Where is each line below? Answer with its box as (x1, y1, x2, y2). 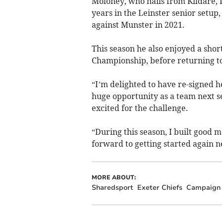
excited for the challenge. (91, 103, 188, 113)
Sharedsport (91, 182, 133, 192)
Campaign (186, 182, 221, 192)
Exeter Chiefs (137, 182, 182, 192)
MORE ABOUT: (91, 173, 136, 181)
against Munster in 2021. (91, 19, 184, 30)
